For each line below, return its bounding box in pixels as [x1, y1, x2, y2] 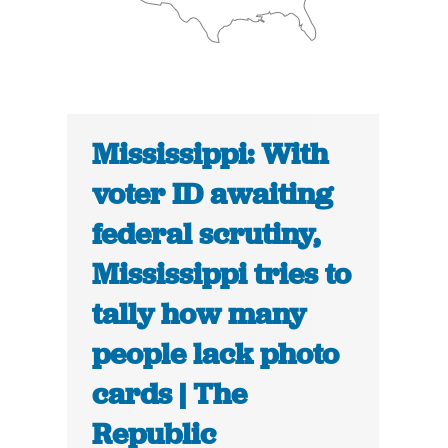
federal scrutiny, [92, 215, 321, 254]
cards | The [92, 375, 248, 414]
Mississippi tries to [92, 255, 352, 294]
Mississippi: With [92, 135, 329, 174]
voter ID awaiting [92, 175, 334, 214]
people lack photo [92, 335, 340, 374]
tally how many [92, 295, 307, 334]
